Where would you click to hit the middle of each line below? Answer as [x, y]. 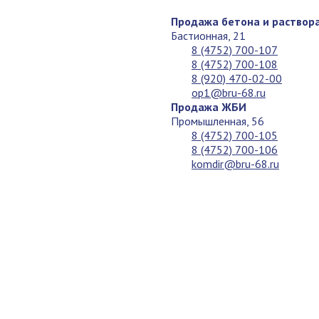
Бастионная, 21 [208, 36]
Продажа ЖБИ [209, 107]
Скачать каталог [232, 178]
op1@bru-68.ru [229, 93]
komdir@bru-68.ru [235, 164]
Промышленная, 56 [218, 121]
